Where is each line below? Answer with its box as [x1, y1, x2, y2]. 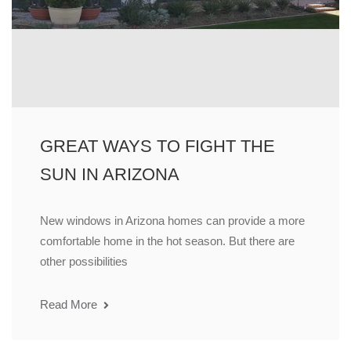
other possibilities [40, 255, 128, 269]
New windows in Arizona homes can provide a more [40, 214, 305, 228]
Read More [40, 298, 100, 312]
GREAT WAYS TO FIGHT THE [40, 136, 275, 157]
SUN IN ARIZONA [40, 165, 179, 185]
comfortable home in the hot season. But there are [40, 234, 295, 248]
